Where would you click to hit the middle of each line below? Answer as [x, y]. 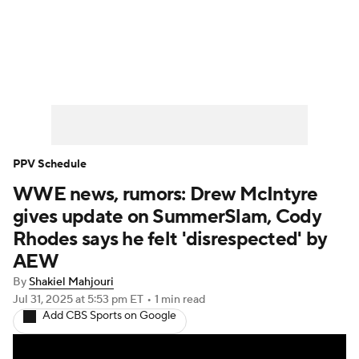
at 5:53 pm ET [109, 300]
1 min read [180, 300]
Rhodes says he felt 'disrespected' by [170, 239]
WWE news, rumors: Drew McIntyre [165, 194]
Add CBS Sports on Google [109, 316]
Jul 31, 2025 [44, 300]
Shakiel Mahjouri [71, 282]
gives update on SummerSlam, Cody [167, 217]
